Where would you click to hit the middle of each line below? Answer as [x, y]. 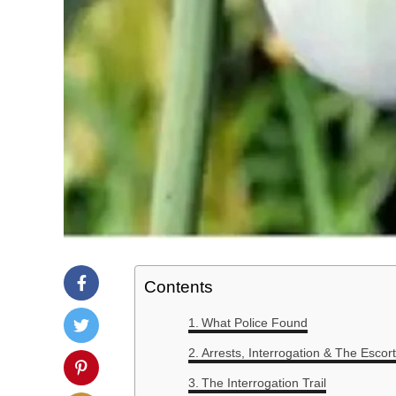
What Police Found [254, 323]
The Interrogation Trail [263, 383]
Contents [179, 287]
